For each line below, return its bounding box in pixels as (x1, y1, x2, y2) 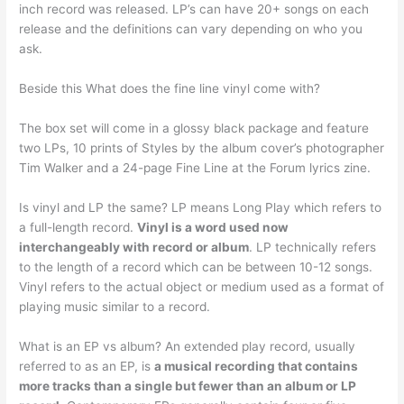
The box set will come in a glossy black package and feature (19, 120, 370, 135)
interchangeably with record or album (19, 239, 250, 254)
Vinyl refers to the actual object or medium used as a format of (19, 279, 385, 294)
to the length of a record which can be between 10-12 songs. (19, 259, 373, 274)
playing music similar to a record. (19, 298, 211, 314)
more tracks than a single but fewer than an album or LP (19, 378, 357, 393)
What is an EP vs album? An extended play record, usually (19, 338, 356, 353)
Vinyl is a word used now (137, 219, 289, 234)
